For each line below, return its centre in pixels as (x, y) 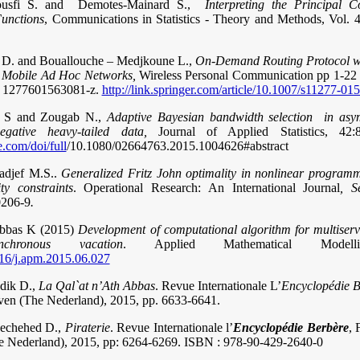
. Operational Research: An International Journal (207, 188)
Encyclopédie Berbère (291, 327)
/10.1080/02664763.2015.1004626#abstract (177, 146)
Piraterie (87, 327)
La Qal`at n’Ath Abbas (97, 286)
